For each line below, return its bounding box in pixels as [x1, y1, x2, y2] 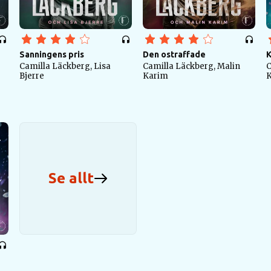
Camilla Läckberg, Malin [143, 61, 240, 71]
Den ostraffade [143, 50, 206, 59]
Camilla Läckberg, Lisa [19, 61, 111, 71]
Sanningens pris [19, 50, 84, 59]
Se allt [48, 170, 94, 186]
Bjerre [19, 71, 44, 81]
